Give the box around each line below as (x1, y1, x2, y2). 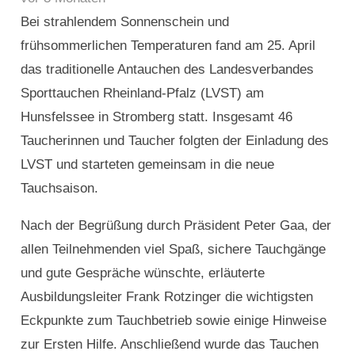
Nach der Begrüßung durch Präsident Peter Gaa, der (20, 218, 331, 234)
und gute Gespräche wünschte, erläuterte (20, 265, 265, 281)
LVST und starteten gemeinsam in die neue (20, 157, 274, 173)
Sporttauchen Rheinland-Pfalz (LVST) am (20, 86, 264, 101)
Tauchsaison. (20, 181, 98, 197)
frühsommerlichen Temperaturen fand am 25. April (20, 38, 315, 54)
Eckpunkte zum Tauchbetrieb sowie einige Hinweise (20, 313, 326, 329)
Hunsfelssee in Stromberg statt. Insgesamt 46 (20, 109, 292, 125)
